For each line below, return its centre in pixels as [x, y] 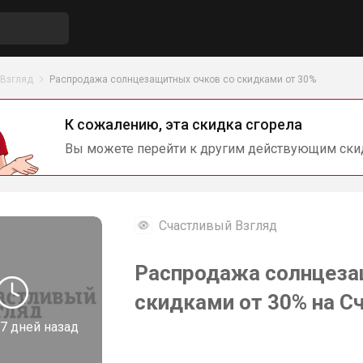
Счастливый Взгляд [218, 226]
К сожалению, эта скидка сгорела [184, 124]
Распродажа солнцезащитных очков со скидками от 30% [183, 79]
